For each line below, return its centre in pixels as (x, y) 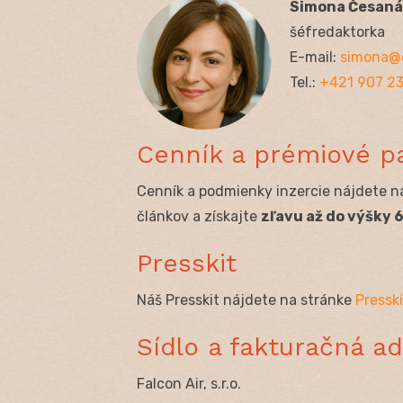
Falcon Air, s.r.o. (189, 383)
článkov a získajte (199, 216)
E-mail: (315, 57)
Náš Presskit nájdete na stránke (246, 300)
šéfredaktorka (337, 31)
